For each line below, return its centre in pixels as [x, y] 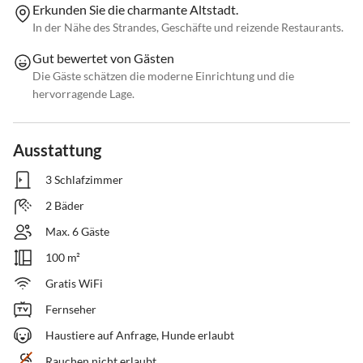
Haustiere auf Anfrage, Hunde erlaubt [140, 335]
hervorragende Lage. [83, 94]
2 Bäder [65, 206]
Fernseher [71, 310]
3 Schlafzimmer [84, 180]
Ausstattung [57, 150]
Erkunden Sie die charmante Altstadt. [135, 10]
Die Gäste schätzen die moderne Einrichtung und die [163, 76]
